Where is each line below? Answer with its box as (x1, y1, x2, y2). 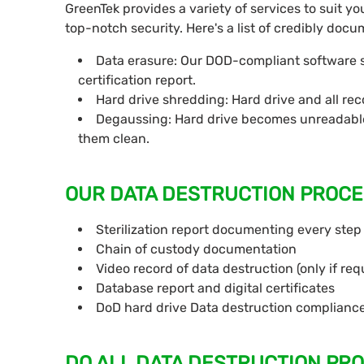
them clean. (78, 131, 149, 147)
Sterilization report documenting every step (96, 222, 362, 238)
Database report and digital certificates (96, 280, 335, 297)
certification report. (78, 72, 196, 89)
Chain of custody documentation (96, 241, 297, 258)
